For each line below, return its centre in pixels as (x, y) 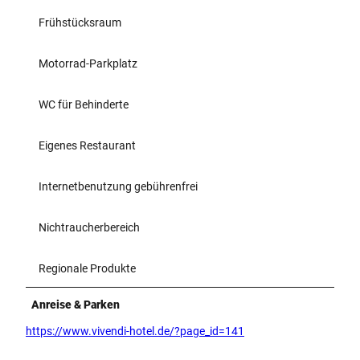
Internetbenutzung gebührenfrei (118, 186)
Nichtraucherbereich (89, 227)
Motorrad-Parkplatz (88, 63)
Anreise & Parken (76, 304)
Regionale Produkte (87, 268)
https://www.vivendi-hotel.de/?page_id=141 (135, 331)
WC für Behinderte (84, 104)
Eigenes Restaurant (87, 145)
